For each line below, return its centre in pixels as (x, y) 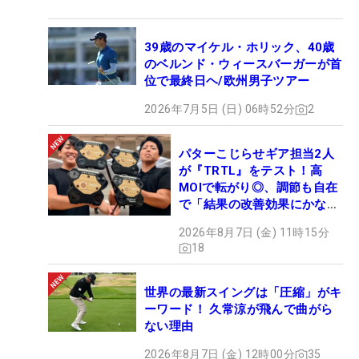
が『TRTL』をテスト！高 (251, 171)
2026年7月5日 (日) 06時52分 (220, 109)
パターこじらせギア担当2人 (257, 154)
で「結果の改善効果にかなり (259, 205)
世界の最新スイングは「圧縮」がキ (243, 293)
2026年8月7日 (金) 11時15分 (254, 233)
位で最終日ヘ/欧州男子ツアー (227, 81)
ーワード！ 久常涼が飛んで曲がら (239, 310)
